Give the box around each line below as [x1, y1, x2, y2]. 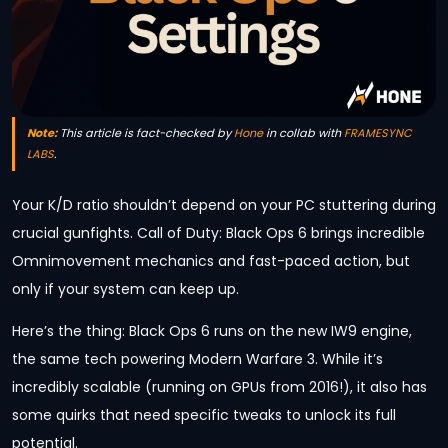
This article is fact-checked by [57, 124, 234, 141]
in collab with [263, 124, 344, 141]
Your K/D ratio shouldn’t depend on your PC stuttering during [12, 194, 436, 215]
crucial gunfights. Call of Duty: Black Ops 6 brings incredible [12, 222, 425, 243]
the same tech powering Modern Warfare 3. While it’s [12, 349, 383, 369]
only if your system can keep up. [12, 278, 239, 299]
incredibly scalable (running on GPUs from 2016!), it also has [12, 377, 427, 397]
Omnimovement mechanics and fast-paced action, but [12, 250, 410, 271]
